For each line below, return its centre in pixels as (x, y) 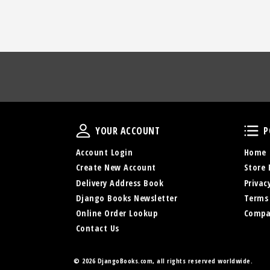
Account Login (104, 152)
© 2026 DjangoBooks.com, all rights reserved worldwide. (163, 261)
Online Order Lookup (117, 213)
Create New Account (116, 168)
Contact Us (97, 228)
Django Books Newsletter (127, 198)
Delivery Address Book (120, 183)
